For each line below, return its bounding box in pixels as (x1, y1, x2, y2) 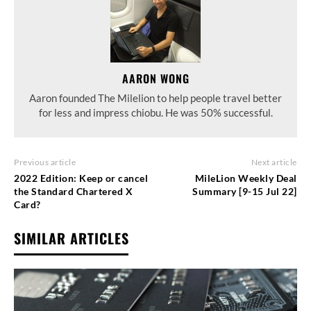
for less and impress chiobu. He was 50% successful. (38, 106, 273, 119)
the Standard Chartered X (14, 185, 133, 198)
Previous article (14, 157, 76, 168)
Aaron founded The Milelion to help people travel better (29, 92, 282, 105)
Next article (251, 157, 297, 168)
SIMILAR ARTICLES (14, 228, 129, 249)
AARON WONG (121, 70, 190, 87)
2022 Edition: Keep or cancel (14, 172, 148, 185)
